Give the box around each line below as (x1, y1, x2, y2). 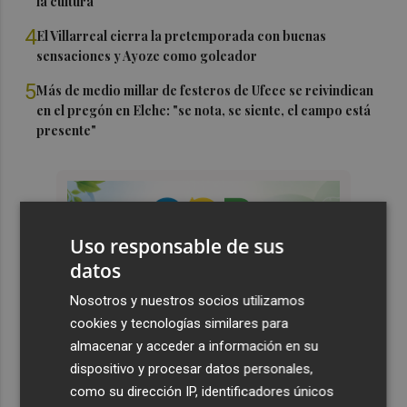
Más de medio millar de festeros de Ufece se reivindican (36, 81, 374, 99)
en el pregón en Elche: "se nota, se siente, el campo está (36, 101, 372, 119)
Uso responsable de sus (70, 233, 284, 259)
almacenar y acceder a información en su (70, 337, 319, 354)
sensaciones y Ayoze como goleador (36, 46, 258, 65)
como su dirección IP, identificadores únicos (70, 382, 334, 400)
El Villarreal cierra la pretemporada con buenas (36, 26, 327, 45)
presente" (36, 121, 97, 139)
